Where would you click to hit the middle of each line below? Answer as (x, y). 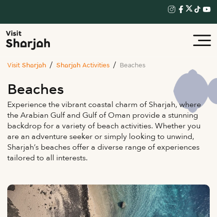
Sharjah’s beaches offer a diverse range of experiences (103, 147)
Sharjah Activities (83, 66)
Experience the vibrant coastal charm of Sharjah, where (104, 105)
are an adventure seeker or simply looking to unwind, (101, 137)
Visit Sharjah (27, 66)
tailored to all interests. (47, 158)
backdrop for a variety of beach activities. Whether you (104, 126)
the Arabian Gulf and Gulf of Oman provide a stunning (103, 115)
